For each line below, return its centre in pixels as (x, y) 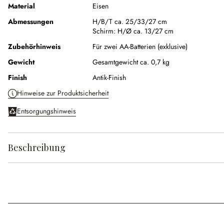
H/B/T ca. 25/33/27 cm (130, 22)
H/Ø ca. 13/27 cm (145, 31)
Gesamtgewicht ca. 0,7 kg (131, 62)
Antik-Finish (109, 78)
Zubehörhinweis (34, 47)
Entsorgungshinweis (46, 111)
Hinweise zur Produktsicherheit (63, 93)
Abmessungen (31, 22)
